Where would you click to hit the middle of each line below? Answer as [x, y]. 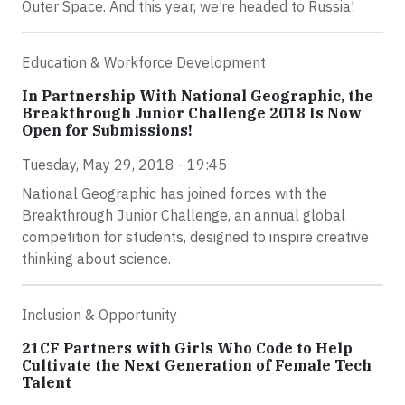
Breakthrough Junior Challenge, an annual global [184, 216]
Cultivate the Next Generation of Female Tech [197, 366]
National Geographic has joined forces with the [174, 194]
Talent [47, 383]
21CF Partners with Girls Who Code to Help [187, 348]
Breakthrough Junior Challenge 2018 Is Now [192, 113]
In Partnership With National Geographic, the [198, 96]
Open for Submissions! [107, 131]
